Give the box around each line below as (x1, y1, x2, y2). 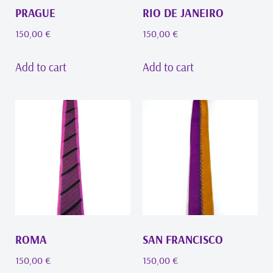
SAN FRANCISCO (143, 232, 223, 247)
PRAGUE (15, 5, 55, 20)
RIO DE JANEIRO (143, 5, 224, 20)
